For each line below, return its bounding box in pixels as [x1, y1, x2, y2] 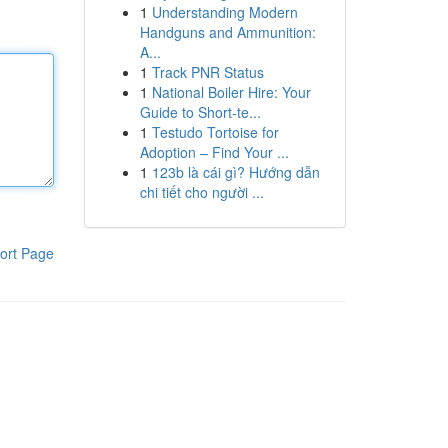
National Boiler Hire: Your [151, 82, 311, 102]
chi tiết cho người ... [139, 182, 264, 202]
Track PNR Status [151, 62, 264, 82]
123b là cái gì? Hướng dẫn [151, 162, 320, 182]
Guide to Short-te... [139, 102, 261, 122]
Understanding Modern [151, 2, 298, 22]
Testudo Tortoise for [151, 122, 279, 142]
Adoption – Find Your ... [139, 142, 289, 162]
